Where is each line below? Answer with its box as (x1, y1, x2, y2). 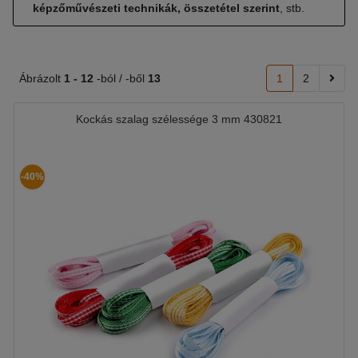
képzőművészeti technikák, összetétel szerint (33, 2, 280, 14)
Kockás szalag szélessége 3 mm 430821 (76, 113, 282, 125)
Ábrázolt (19, 72, 64, 85)
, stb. (280, 2, 304, 14)
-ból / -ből (93, 72, 148, 85)
